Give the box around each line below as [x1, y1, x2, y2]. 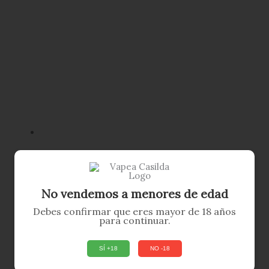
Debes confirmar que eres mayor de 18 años [33, 205, 236, 217]
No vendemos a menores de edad [41, 186, 228, 201]
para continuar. [98, 214, 171, 226]
